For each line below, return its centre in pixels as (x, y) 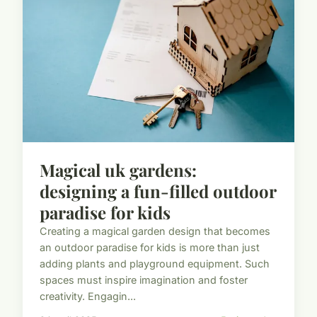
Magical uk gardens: (118, 169)
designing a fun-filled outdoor (158, 191)
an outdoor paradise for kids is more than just (150, 247)
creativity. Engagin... (88, 296)
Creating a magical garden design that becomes (155, 231)
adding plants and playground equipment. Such (155, 263)
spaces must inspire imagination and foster (144, 279)
